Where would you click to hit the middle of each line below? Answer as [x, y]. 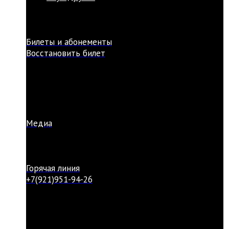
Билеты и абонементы [69, 42]
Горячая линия [53, 168]
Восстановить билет [66, 53]
